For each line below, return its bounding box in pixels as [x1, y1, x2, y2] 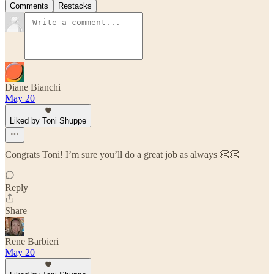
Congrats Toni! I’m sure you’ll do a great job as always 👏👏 [5, 149, 239, 160]
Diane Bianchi [5, 82, 61, 93]
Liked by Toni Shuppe [10, 116, 86, 126]
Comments [10, 1, 48, 11]
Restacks [58, 1, 92, 11]
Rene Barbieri [5, 236, 59, 247]
